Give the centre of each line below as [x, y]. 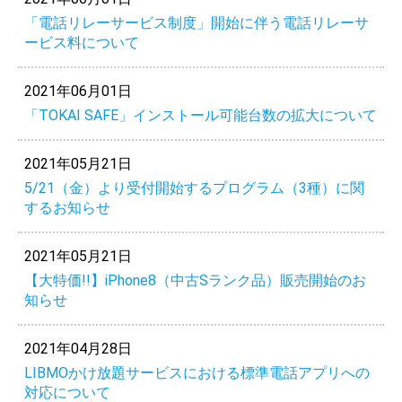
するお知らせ [67, 207]
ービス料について [81, 42]
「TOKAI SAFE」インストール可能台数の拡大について [200, 115]
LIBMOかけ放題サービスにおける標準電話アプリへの [197, 372]
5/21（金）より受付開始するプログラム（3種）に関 [194, 188]
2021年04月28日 [78, 348]
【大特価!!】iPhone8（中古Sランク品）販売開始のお [195, 280]
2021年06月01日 [78, 91]
